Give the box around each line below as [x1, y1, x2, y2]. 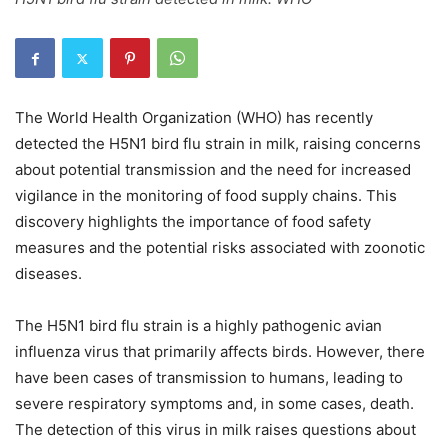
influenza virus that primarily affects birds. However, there [15, 342, 425, 361]
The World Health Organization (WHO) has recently [15, 108, 373, 127]
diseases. [15, 264, 82, 283]
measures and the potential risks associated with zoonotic [15, 238, 425, 257]
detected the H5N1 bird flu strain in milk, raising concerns [15, 134, 421, 153]
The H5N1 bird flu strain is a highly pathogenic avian [15, 316, 382, 335]
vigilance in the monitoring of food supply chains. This [15, 186, 397, 205]
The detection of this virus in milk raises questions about [15, 420, 416, 439]
